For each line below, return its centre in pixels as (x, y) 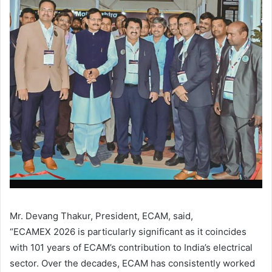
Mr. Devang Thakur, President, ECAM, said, (101, 216)
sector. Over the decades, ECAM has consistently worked (132, 263)
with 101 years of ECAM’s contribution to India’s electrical (131, 248)
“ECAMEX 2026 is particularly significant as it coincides (128, 232)
